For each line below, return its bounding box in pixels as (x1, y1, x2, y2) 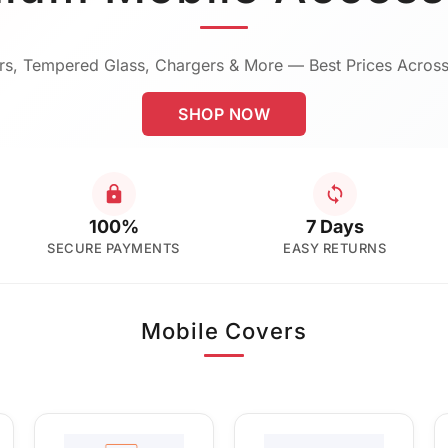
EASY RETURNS (283, 239, 386, 256)
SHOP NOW (178, 103, 270, 124)
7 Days (305, 215, 364, 237)
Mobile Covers (141, 317, 307, 344)
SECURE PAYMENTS (47, 239, 180, 256)
